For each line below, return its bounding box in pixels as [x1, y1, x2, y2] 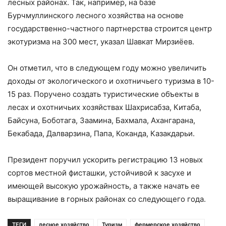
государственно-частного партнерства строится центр [8, 23, 212, 33]
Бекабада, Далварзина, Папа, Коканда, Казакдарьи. [8, 128, 195, 138]
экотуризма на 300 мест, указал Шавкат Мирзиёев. [8, 36, 194, 46]
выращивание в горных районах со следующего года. [8, 194, 206, 204]
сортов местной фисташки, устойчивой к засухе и [8, 167, 191, 178]
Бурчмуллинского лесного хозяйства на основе [8, 10, 184, 20]
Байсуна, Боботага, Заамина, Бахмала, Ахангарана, [8, 115, 195, 125]
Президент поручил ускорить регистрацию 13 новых [8, 154, 203, 164]
